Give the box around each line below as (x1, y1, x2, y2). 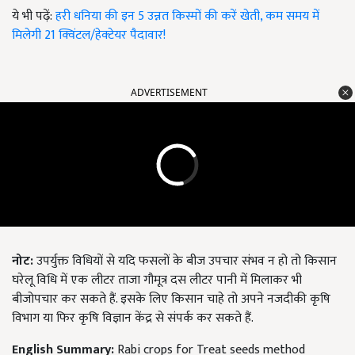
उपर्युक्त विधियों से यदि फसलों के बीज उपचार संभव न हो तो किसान (33, 250, 337, 273)
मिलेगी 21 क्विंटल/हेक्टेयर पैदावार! (12, 25, 166, 47)
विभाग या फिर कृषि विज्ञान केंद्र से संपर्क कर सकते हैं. (12, 307, 254, 330)
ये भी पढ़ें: (12, 6, 55, 28)
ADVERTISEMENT (131, 86, 208, 100)
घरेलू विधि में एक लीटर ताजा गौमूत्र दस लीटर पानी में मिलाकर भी (12, 269, 302, 292)
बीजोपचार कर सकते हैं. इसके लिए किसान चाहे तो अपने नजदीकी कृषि (12, 288, 330, 311)
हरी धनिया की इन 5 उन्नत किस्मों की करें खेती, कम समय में (55, 6, 319, 28)
